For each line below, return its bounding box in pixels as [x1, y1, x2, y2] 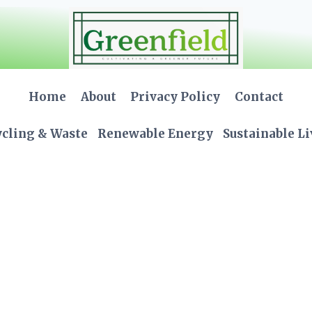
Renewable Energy [97, 126, 213, 142]
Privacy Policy [130, 88, 221, 104]
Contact [234, 88, 283, 104]
